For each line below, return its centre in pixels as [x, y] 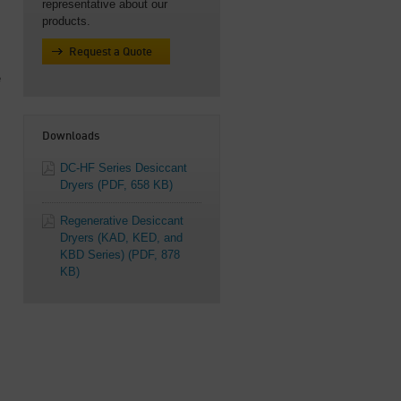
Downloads [71, 137]
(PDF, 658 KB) [135, 185]
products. [66, 21]
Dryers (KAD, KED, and [121, 238]
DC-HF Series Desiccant [124, 168]
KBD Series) [94, 255]
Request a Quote [111, 52]
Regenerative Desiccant [122, 221]
